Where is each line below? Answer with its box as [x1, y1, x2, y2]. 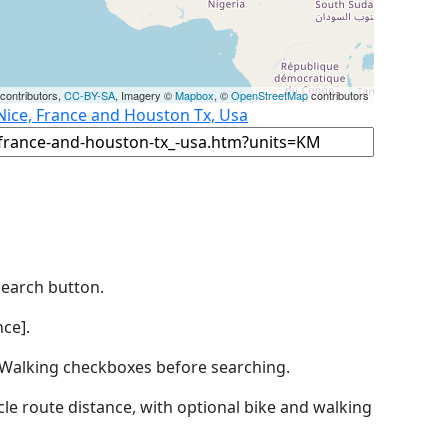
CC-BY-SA [64, 86, 115, 103]
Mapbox [175, 86, 214, 103]
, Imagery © [115, 86, 175, 103]
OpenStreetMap [231, 86, 308, 103]
